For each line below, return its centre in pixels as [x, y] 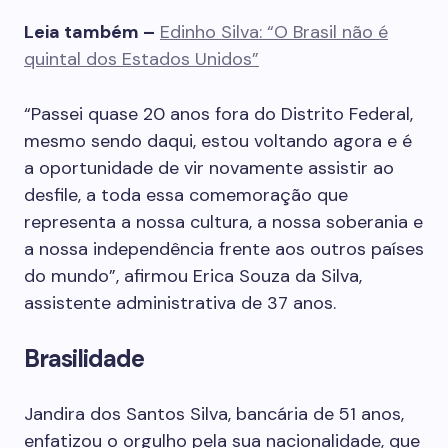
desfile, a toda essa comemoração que [186, 195]
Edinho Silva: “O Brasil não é [274, 32]
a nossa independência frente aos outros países [224, 249]
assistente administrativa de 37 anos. [180, 303]
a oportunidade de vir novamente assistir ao [209, 168]
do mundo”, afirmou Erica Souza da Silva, [193, 276]
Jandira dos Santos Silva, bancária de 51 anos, [214, 414]
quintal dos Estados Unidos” [141, 59]
